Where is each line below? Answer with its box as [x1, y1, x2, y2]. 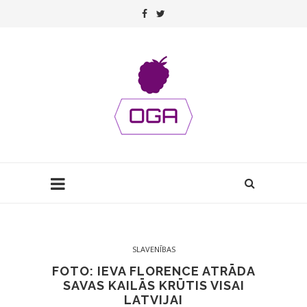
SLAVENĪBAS [132, 244, 175, 254]
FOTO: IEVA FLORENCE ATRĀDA [51, 264, 256, 278]
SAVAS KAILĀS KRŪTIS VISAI [62, 278, 245, 293]
